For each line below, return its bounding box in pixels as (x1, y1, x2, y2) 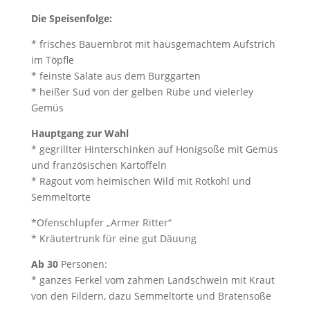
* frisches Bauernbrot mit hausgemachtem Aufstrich (30, 37, 275, 51)
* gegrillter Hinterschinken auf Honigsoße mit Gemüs (30, 143, 278, 156)
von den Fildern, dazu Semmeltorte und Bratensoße (30, 289, 271, 302)
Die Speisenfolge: (30, 12, 112, 25)
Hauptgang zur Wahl (30, 127, 129, 140)
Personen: (57, 257, 107, 271)
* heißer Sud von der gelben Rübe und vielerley (30, 85, 253, 98)
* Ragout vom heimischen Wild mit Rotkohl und (30, 174, 251, 188)
